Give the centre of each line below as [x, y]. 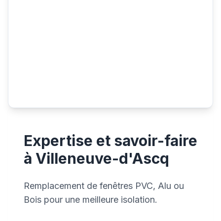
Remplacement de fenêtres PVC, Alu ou [104, 186]
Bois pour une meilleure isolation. [91, 200]
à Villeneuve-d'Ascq [96, 158]
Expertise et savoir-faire [110, 141]
